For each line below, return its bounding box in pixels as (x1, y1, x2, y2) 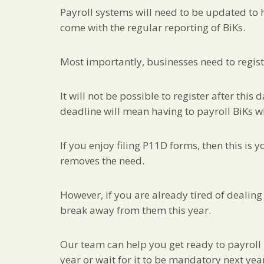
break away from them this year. (60, 203, 211, 217)
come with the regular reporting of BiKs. (60, 20, 245, 34)
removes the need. (60, 153, 144, 167)
